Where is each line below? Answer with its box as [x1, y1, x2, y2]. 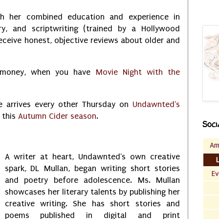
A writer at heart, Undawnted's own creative [4, 152, 180, 161]
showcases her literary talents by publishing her [4, 187, 180, 197]
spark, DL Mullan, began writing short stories [4, 163, 180, 173]
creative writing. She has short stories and [4, 198, 180, 208]
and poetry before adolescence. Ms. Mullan [4, 175, 180, 185]
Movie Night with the [95, 67, 180, 77]
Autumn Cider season [18, 111, 96, 121]
